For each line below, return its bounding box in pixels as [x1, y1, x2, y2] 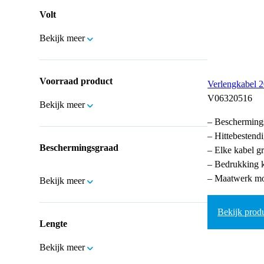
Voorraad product [39, 75, 113, 86]
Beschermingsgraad [39, 142, 119, 153]
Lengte [39, 218, 68, 229]
